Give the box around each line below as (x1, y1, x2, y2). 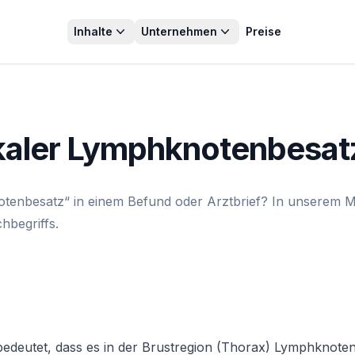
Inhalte (74, 25, 113, 38)
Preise (246, 25, 281, 38)
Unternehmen (141, 25, 217, 38)
